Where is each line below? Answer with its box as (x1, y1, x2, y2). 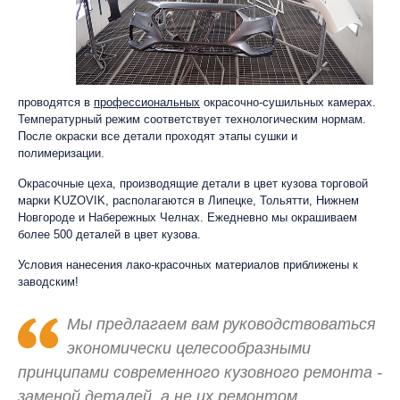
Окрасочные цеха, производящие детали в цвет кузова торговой (18, 176, 368, 190)
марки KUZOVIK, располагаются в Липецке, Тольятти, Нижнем (18, 193, 359, 207)
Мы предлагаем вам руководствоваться (67, 314, 376, 333)
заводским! (18, 274, 79, 288)
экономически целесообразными (67, 338, 311, 357)
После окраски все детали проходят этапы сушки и (18, 129, 297, 143)
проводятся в (18, 95, 94, 109)
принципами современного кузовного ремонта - (18, 362, 382, 381)
